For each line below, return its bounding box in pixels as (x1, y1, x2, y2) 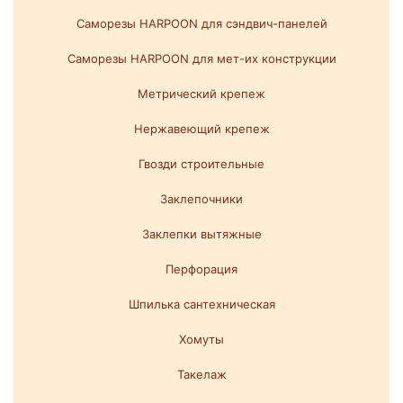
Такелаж (176, 367, 227, 382)
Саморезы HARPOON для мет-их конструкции (67, 51, 336, 67)
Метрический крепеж (138, 86, 265, 102)
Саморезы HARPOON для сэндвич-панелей (76, 16, 327, 31)
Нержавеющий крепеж (133, 121, 270, 137)
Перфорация (166, 262, 237, 277)
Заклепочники (160, 192, 243, 207)
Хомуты (179, 332, 224, 347)
